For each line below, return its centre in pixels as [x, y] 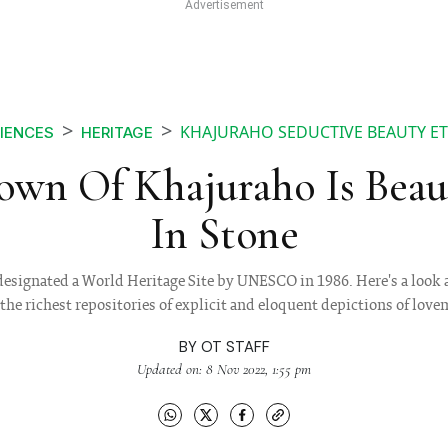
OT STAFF [235, 347]
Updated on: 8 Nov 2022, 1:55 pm [224, 369]
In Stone [224, 234]
